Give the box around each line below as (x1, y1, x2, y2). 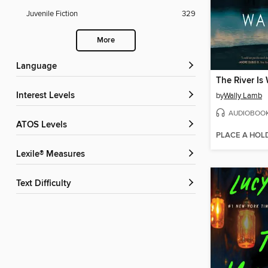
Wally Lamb (224, 91, 262, 101)
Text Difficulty (20, 178, 71, 190)
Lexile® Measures (21, 149, 85, 160)
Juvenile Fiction (26, 9, 78, 19)
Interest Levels (19, 90, 75, 102)
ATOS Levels (22, 120, 67, 131)
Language (21, 61, 57, 72)
